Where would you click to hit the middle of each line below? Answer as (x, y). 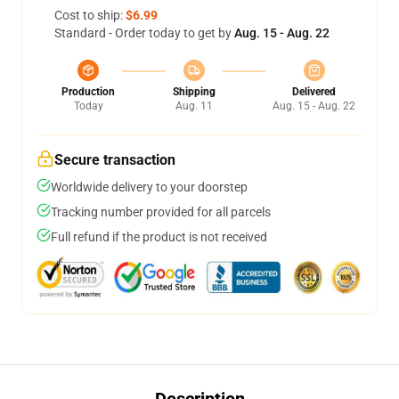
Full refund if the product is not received (159, 237)
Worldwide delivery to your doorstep (149, 187)
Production (88, 92)
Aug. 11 (194, 106)
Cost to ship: (90, 15)
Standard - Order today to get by (144, 33)
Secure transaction (115, 160)
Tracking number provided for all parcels (161, 212)
